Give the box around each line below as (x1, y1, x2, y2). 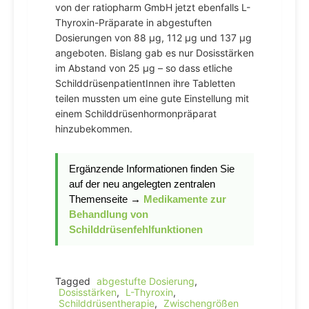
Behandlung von (69, 208, 148, 220)
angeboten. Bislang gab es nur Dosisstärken (55, 47, 254, 59)
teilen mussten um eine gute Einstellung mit (55, 92, 249, 104)
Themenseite (69, 193, 128, 205)
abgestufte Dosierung (97, 275, 195, 287)
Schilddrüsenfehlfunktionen (69, 223, 203, 235)
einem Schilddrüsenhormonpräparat (55, 108, 217, 119)
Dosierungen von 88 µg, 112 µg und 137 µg (55, 32, 252, 43)
